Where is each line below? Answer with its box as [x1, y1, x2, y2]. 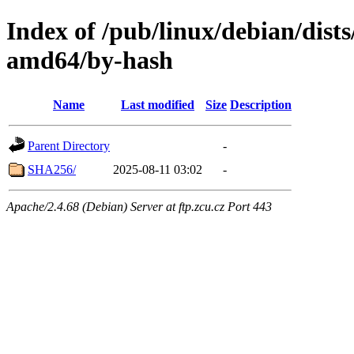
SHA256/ [28, 162, 76, 176]
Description [230, 97, 292, 111]
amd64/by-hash [6, 46, 173, 75]
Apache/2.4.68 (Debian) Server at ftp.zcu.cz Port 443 [6, 199, 272, 213]
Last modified [121, 97, 194, 111]
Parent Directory [28, 138, 110, 153]
